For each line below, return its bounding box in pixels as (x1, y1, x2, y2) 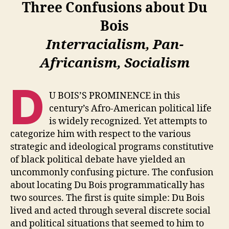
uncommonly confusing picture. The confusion (10, 166, 214, 178)
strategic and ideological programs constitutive (10, 141, 214, 153)
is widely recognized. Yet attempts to (49, 115, 208, 127)
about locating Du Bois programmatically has (10, 179, 204, 191)
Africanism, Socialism (39, 55, 190, 72)
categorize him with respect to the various (10, 128, 191, 140)
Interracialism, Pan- (45, 36, 184, 53)
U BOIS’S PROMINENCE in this (49, 89, 180, 102)
